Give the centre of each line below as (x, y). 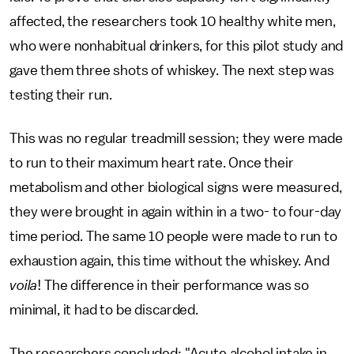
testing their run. (61, 95)
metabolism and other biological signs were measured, (176, 187)
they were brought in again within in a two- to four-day (176, 212)
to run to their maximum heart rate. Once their (152, 163)
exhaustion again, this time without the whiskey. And (169, 261)
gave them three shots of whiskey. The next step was (172, 70)
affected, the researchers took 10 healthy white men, (173, 21)
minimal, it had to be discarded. (104, 310)
